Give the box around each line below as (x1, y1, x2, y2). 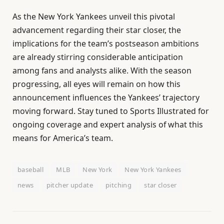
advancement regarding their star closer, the (12, 24, 181, 36)
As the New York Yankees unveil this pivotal (12, 11, 175, 22)
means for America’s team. (12, 132, 113, 144)
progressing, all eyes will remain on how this (12, 78, 180, 90)
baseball (17, 165, 44, 174)
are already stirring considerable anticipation (12, 51, 183, 63)
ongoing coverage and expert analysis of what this (12, 119, 203, 130)
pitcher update (46, 180, 93, 190)
